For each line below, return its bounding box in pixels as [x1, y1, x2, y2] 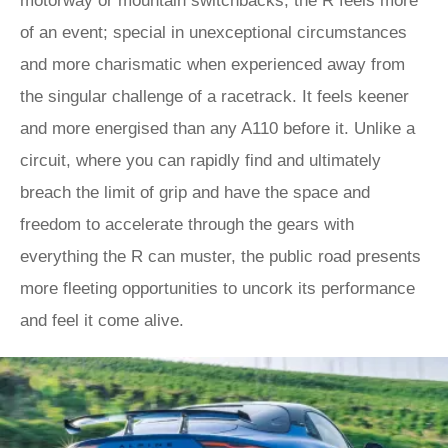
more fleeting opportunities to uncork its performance [20, 279, 415, 298]
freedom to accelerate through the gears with [20, 215, 354, 234]
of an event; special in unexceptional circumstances [20, 23, 407, 42]
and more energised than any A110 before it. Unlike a [20, 119, 415, 138]
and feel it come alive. [20, 311, 184, 330]
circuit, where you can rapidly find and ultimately [20, 151, 381, 170]
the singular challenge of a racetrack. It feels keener [20, 87, 409, 106]
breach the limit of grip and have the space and [20, 183, 370, 202]
